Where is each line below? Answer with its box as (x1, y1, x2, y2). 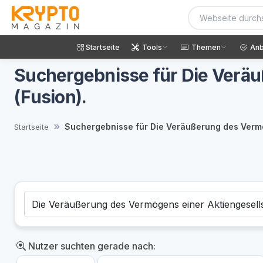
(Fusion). (14, 86, 87, 107)
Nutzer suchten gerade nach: (26, 240, 156, 252)
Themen (191, 42, 221, 52)
